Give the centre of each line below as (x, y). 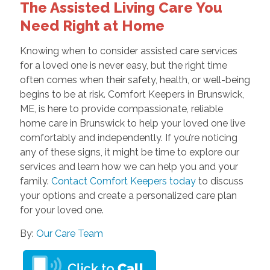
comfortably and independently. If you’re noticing (128, 138)
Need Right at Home (92, 26)
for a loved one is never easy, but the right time (123, 66)
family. (35, 181)
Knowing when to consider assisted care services (128, 51)
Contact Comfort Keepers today (123, 181)
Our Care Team (69, 234)
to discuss (219, 181)
